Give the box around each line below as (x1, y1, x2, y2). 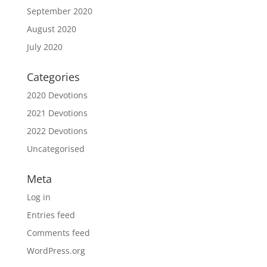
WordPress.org (26, 245, 85, 257)
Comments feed (26, 227, 90, 239)
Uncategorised (26, 143, 85, 155)
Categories (26, 70, 80, 85)
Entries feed (26, 209, 75, 221)
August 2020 (26, 23, 76, 35)
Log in (26, 191, 51, 203)
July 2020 (26, 41, 63, 53)
